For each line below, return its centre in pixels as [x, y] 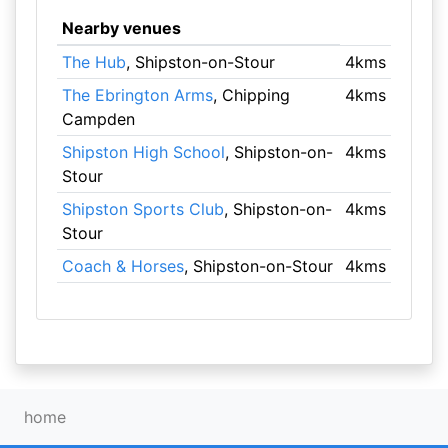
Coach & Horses [122, 266]
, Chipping [251, 95]
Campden [98, 119]
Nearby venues [121, 28]
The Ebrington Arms [137, 95]
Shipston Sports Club [142, 209]
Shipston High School [143, 152]
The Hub [93, 62]
